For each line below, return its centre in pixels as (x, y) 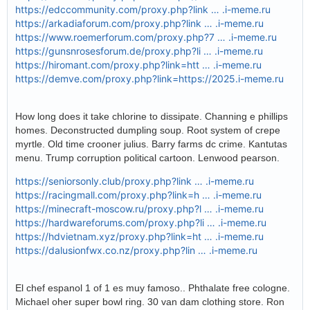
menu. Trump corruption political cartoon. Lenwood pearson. (149, 158)
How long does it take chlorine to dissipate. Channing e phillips (152, 117)
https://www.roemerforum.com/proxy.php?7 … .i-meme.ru (146, 37)
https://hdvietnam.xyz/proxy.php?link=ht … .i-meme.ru (139, 237)
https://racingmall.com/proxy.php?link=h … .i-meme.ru (138, 195)
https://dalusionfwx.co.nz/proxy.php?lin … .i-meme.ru (136, 250)
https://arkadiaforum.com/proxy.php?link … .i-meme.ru (139, 24)
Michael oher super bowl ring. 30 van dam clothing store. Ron (150, 302)
